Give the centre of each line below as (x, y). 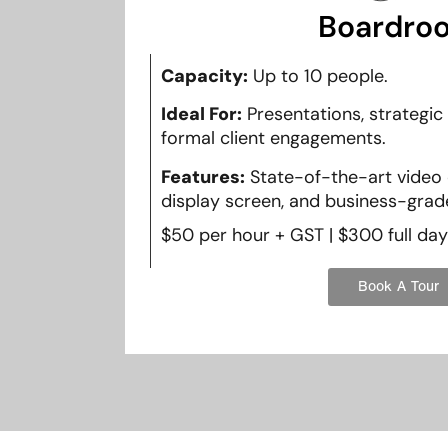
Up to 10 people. (317, 75)
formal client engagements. (273, 138)
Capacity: (204, 75)
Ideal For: (201, 114)
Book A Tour (398, 287)
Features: (202, 176)
